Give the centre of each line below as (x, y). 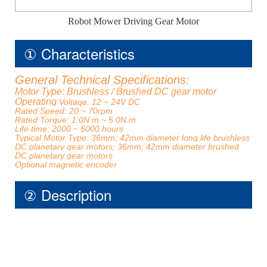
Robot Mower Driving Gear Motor (133, 21)
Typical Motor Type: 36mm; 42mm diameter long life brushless (132, 138)
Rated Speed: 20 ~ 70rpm (65, 111)
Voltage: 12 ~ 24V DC (101, 102)
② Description (68, 195)
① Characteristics (79, 53)
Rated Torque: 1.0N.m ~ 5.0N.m (77, 120)
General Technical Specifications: (104, 80)
